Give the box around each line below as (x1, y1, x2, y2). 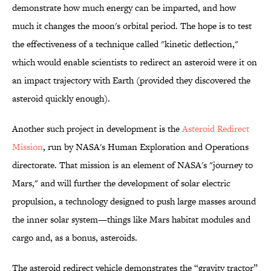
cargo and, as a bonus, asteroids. (12, 231, 137, 244)
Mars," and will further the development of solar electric (12, 177, 230, 190)
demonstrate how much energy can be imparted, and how (12, 1, 236, 15)
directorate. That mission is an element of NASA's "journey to (12, 158, 253, 172)
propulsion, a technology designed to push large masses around (12, 195, 256, 208)
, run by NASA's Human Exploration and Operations (43, 140, 249, 154)
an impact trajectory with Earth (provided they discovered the (12, 74, 250, 87)
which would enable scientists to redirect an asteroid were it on (12, 56, 257, 69)
